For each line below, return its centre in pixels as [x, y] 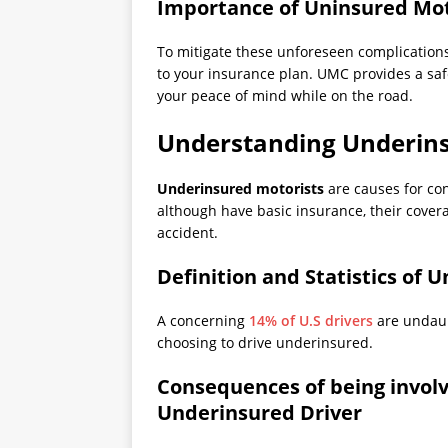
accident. [187, 233]
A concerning [203, 321]
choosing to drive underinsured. [265, 343]
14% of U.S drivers [311, 321]
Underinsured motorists [240, 189]
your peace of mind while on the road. [285, 96]
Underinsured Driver [259, 413]
